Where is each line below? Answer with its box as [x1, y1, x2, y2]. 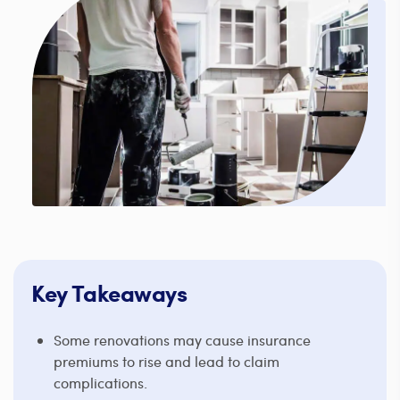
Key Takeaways [31, 275, 187, 309]
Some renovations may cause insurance [54, 329, 311, 349]
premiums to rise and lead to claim [54, 351, 279, 371]
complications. [54, 372, 147, 392]
